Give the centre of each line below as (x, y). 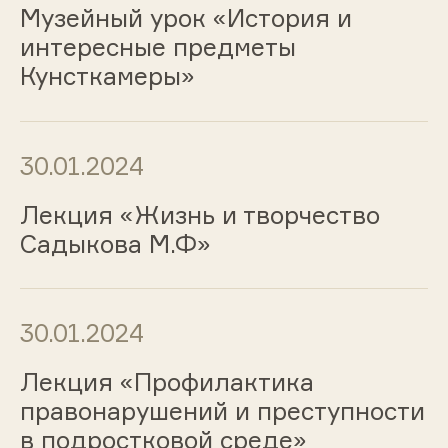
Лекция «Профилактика (166, 382)
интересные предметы (157, 46)
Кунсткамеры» (107, 75)
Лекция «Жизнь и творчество (199, 214)
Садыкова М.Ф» (115, 243)
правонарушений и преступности (222, 411)
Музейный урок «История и (185, 17)
